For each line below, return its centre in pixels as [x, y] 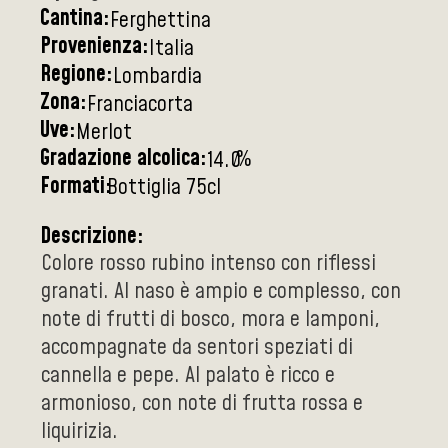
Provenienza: [94, 47]
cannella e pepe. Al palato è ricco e [188, 376]
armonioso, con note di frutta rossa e [202, 404]
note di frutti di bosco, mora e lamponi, [210, 320]
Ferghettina [160, 21]
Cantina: [75, 19]
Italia [171, 49]
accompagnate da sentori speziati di [197, 348]
